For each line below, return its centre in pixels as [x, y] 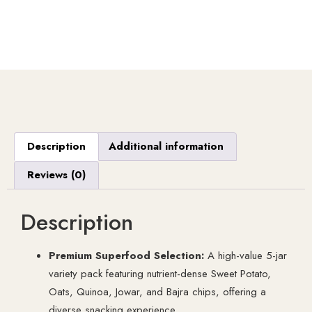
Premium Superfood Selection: [126, 255]
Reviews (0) [56, 174]
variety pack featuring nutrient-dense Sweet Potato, [160, 273]
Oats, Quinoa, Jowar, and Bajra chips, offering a [157, 291]
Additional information [166, 146]
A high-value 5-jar [245, 255]
